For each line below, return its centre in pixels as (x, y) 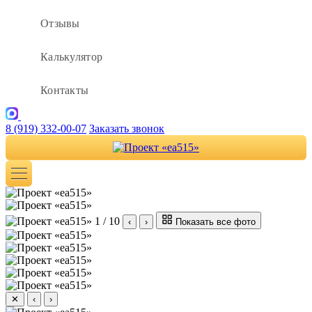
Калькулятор (72, 56)
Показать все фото (216, 221)
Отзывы (60, 23)
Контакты (65, 90)
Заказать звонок (127, 128)
